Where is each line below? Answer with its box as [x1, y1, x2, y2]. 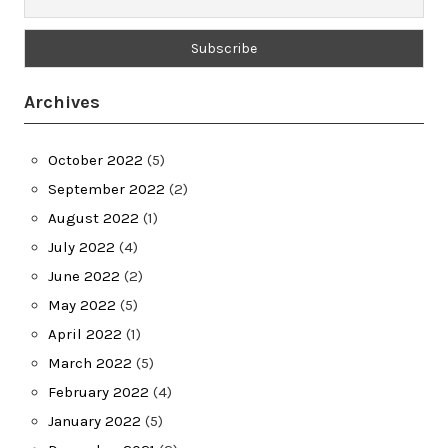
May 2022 [48, 295, 116, 314]
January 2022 [48, 411, 141, 430]
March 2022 [48, 353, 132, 372]
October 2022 [48, 150, 143, 169]
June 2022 [48, 266, 120, 285]
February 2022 [48, 382, 149, 401]
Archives [24, 90, 100, 113]
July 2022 [48, 237, 115, 256]
